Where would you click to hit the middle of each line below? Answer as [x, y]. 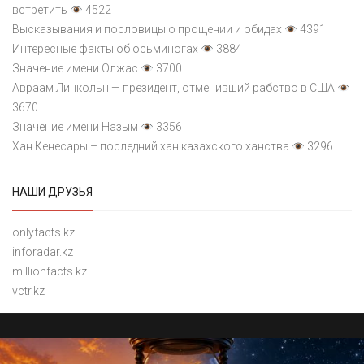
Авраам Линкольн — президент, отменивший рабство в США [173, 88]
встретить [40, 10]
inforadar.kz [43, 252]
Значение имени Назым [75, 127]
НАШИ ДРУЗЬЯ [52, 192]
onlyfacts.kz [43, 233]
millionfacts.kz [50, 272]
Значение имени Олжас [75, 69]
